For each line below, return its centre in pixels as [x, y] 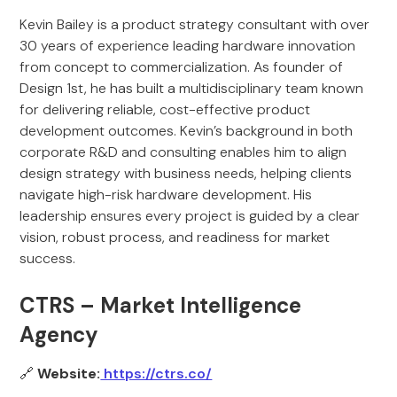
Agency [59, 335]
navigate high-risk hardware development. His [166, 195]
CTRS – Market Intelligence [161, 305]
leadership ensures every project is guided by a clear [190, 216]
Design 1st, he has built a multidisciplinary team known [192, 88]
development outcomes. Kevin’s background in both [187, 131]
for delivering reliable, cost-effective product [165, 109]
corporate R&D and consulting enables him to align [183, 152]
